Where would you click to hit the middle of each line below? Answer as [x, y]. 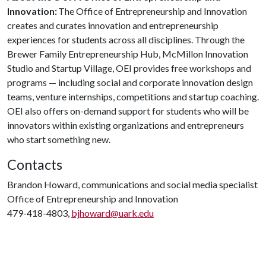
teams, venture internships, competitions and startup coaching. [133, 96]
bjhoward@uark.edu [113, 213]
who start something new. [61, 139]
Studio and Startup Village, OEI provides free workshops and [129, 68]
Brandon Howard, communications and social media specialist [132, 184]
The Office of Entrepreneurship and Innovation [152, 11]
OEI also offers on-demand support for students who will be [128, 111]
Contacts [35, 164]
